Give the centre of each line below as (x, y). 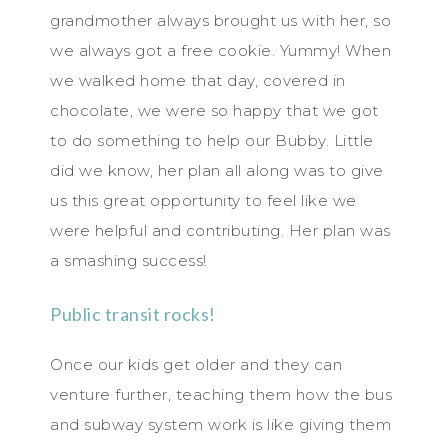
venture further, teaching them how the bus (221, 394)
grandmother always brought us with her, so (220, 20)
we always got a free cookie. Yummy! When (220, 50)
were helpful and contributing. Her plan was (220, 230)
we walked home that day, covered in (198, 80)
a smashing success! (128, 260)
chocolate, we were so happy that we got (214, 110)
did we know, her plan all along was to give (217, 170)
